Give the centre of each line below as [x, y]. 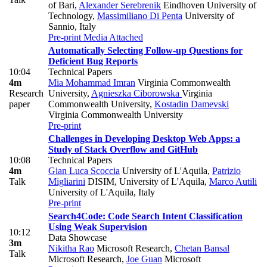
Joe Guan [144, 259]
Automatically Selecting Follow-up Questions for [145, 50]
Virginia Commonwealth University [116, 114]
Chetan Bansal [202, 248]
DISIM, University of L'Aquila [145, 181]
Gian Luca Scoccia [84, 170]
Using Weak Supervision [98, 226]
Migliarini [67, 181]
